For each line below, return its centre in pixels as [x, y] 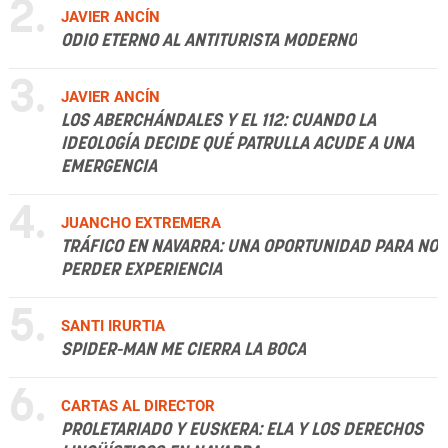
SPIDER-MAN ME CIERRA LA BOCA [183, 350]
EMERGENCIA [109, 167]
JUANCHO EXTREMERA [141, 223]
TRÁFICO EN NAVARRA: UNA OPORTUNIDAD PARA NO [249, 247]
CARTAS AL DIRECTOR [138, 406]
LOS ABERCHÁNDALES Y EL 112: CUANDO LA [218, 121]
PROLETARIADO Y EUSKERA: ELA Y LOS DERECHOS [242, 430]
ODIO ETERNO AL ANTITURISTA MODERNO [209, 41]
